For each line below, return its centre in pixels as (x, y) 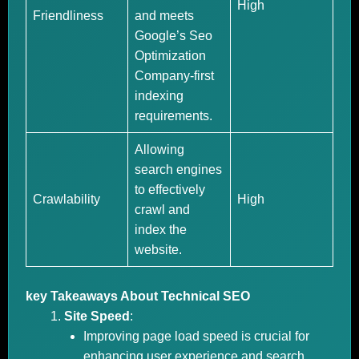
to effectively (170, 190)
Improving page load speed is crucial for (196, 336)
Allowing (159, 149)
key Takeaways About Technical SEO (138, 296)
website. (158, 250)
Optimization (170, 56)
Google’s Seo (173, 36)
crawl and (162, 210)
